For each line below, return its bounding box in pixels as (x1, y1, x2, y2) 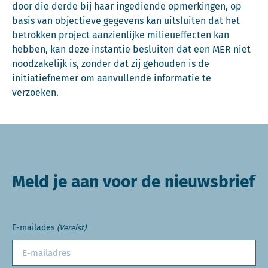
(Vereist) (57, 223, 87, 232)
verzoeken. (12, 87, 59, 98)
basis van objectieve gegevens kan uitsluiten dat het (12, 15, 240, 26)
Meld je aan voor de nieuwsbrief (12, 172, 255, 191)
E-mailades (12, 223, 55, 233)
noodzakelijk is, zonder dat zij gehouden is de (12, 58, 209, 69)
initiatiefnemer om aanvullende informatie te (12, 72, 211, 84)
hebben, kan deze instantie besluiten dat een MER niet (12, 44, 251, 55)
